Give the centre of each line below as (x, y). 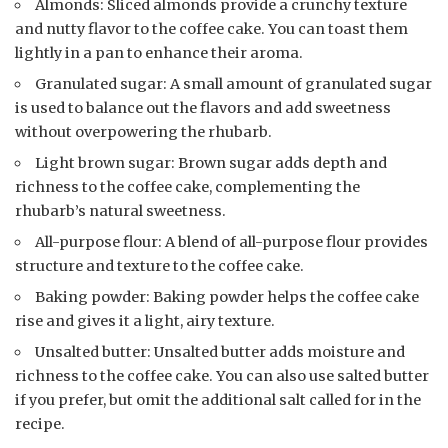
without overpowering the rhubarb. (143, 131)
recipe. (40, 423)
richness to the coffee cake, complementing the (187, 186)
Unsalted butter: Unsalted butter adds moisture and (220, 351)
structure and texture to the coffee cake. (159, 265)
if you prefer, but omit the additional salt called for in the (218, 399)
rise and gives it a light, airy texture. (145, 320)
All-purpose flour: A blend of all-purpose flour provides (232, 241)
